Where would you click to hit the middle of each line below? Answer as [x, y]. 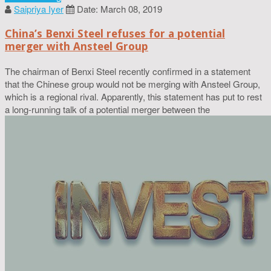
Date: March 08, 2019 [119, 8]
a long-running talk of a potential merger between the [107, 109]
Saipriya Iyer [39, 8]
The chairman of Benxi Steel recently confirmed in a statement [128, 71]
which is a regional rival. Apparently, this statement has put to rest [133, 96]
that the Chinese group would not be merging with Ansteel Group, [132, 83]
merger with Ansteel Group [77, 46]
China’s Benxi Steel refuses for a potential [115, 33]
